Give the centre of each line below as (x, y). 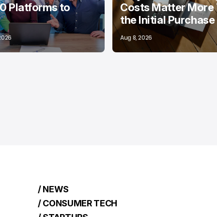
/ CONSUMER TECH (77, 203)
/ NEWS (54, 189)
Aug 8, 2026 (136, 37)
